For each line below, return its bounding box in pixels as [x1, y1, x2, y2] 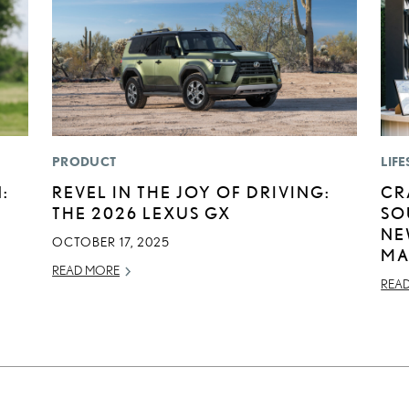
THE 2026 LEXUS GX [52, 204, 232, 223]
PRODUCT [52, 154, 117, 170]
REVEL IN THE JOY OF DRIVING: [52, 183, 331, 202]
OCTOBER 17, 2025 [52, 235, 171, 250]
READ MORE [52, 263, 121, 278]
